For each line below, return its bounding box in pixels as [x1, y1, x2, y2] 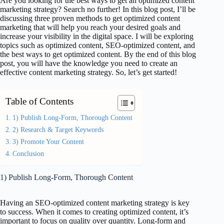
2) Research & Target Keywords [12, 125, 103, 133]
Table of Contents [5, 96, 73, 106]
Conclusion [12, 149, 44, 157]
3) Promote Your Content [12, 137, 84, 145]
